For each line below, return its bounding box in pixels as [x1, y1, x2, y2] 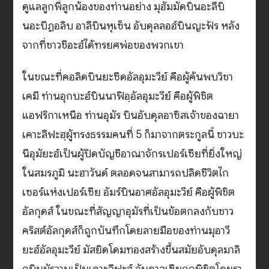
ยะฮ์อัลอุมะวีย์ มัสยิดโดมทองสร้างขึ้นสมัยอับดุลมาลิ [22, 243, 241, 257]
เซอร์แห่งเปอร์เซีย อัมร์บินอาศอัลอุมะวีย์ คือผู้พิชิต [22, 186, 235, 199]
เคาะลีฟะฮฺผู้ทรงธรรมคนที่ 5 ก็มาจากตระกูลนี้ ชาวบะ [22, 128, 244, 142]
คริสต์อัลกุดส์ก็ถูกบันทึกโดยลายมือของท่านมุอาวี [22, 224, 231, 238]
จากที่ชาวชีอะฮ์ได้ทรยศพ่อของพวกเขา [22, 38, 184, 52]
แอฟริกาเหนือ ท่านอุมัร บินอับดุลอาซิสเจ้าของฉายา [22, 109, 240, 122]
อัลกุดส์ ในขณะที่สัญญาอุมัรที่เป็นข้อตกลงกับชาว [22, 205, 234, 219]
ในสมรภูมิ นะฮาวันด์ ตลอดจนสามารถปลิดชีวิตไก [22, 166, 229, 180]
